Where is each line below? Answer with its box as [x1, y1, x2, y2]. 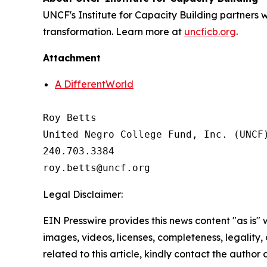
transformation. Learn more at [43, 25, 184, 38]
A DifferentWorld [55, 77, 133, 90]
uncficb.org [184, 25, 236, 38]
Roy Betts [43, 111, 97, 123]
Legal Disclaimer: [43, 188, 123, 200]
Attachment [43, 51, 101, 64]
